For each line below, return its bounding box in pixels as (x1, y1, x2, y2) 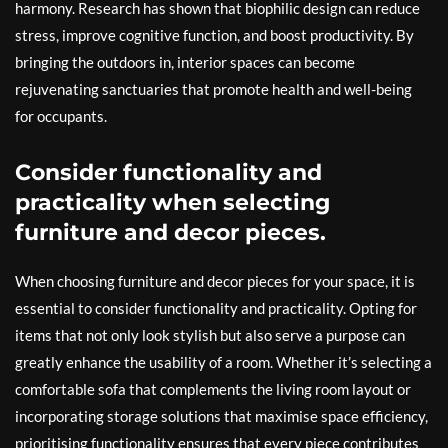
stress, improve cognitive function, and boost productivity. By (15, 26, 414, 45)
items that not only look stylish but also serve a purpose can (15, 326, 405, 345)
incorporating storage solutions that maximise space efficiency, (15, 407, 428, 426)
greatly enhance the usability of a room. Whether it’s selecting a (15, 353, 432, 372)
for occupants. (15, 107, 107, 126)
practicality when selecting (15, 189, 330, 217)
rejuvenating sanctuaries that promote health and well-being (15, 80, 412, 99)
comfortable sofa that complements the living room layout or (15, 380, 411, 399)
